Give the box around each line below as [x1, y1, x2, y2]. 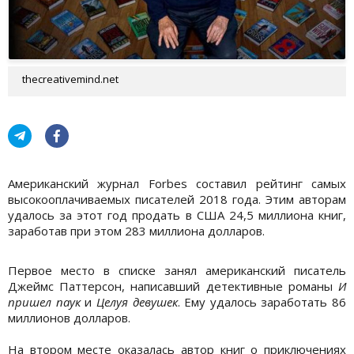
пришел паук [8, 293, 81, 310]
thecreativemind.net [22, 71, 119, 86]
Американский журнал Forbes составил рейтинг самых [8, 175, 346, 191]
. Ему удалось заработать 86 [177, 293, 346, 310]
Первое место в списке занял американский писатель [8, 262, 346, 278]
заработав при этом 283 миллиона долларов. [8, 222, 265, 239]
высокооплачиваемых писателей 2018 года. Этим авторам [8, 190, 346, 207]
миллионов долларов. [8, 309, 134, 326]
